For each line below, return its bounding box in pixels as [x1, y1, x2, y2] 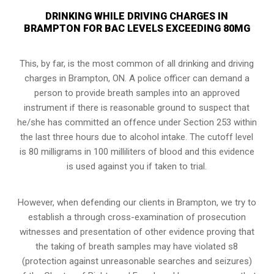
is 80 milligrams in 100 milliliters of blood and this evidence [19, 146, 254, 157]
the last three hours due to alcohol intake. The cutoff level [20, 131, 254, 143]
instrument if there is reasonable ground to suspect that [24, 102, 250, 113]
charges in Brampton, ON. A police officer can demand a [24, 72, 250, 84]
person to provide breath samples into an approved [34, 87, 240, 98]
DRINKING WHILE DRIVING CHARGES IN [45, 10, 229, 22]
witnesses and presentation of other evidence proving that [19, 226, 254, 237]
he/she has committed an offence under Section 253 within [17, 116, 257, 128]
